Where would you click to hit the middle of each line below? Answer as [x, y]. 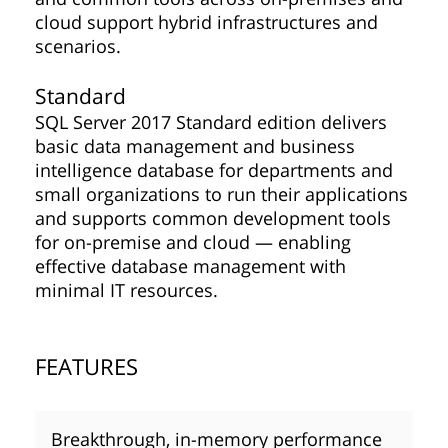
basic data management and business [195, 146]
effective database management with [190, 266]
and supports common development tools [213, 218]
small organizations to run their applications [221, 194]
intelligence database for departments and [214, 170]
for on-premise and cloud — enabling [193, 242]
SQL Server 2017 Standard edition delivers [211, 122]
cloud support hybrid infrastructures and [206, 22]
